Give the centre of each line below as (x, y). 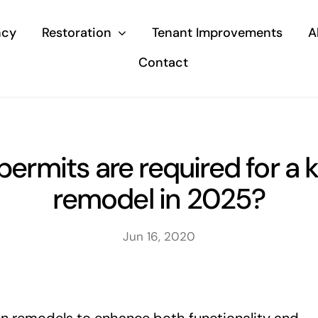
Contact (163, 63)
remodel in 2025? (159, 199)
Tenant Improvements (217, 33)
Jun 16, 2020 (159, 237)
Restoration (76, 33)
